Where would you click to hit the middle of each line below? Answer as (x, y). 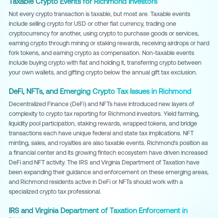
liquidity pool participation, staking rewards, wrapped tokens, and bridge (103, 124)
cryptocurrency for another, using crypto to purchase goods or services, (104, 34)
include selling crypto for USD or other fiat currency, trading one (92, 24)
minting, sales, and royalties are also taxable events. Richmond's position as (108, 143)
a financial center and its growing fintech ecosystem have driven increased (108, 153)
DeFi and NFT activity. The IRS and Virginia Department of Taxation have (104, 163)
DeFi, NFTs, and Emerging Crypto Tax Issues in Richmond (100, 91)
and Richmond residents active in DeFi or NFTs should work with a (96, 182)
